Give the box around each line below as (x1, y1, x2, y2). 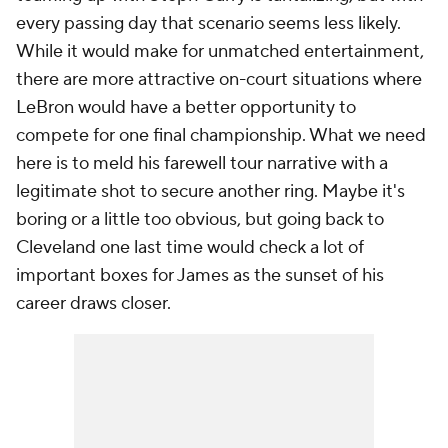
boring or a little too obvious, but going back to (16, 208, 384, 231)
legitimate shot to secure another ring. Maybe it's (16, 180, 405, 203)
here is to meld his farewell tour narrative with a (16, 152, 388, 175)
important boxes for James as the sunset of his (16, 264, 384, 287)
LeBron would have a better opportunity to (16, 96, 356, 119)
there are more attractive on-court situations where (16, 68, 422, 91)
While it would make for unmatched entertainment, (16, 40, 424, 63)
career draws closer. (16, 292, 175, 315)
